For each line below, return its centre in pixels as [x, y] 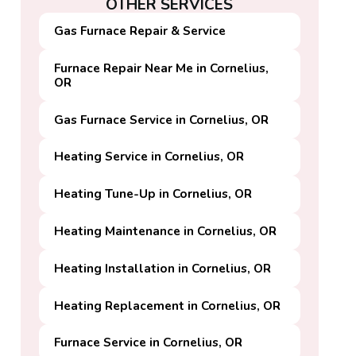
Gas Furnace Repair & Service [140, 31]
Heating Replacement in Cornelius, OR [168, 305]
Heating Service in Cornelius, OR [149, 157]
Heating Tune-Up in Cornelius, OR [153, 194]
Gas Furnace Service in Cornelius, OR [162, 119]
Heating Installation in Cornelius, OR [163, 268]
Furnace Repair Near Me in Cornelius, [162, 68]
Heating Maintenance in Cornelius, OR [166, 230]
